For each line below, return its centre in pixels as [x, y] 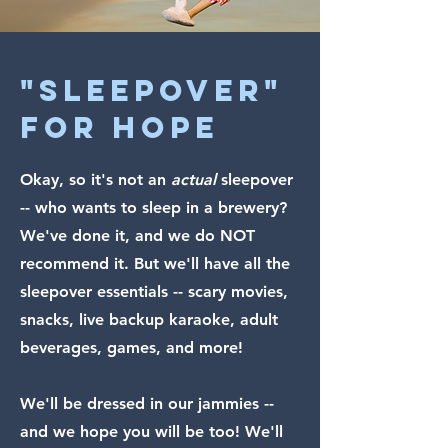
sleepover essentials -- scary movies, [154, 291]
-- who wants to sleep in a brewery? [153, 207]
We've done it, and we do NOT [137, 235]
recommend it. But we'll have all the [155, 263]
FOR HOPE [119, 127]
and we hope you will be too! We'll [151, 431]
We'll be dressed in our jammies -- [147, 403]
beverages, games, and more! [134, 347]
